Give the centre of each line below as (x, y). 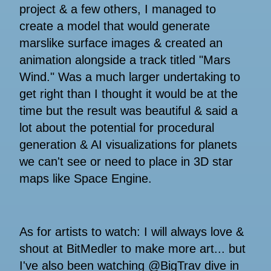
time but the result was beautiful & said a (129, 111)
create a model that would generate (115, 26)
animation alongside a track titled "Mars (125, 60)
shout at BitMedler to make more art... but (132, 249)
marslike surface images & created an (121, 43)
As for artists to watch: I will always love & (132, 232)
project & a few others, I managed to (118, 9)
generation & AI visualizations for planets (128, 145)
